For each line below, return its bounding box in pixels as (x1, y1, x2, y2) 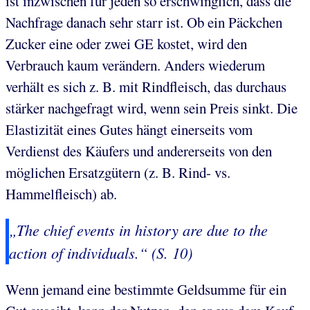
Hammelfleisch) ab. (6, 183, 117, 203)
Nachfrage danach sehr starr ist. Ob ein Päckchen (6, 12, 282, 32)
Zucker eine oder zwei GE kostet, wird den (6, 33, 247, 53)
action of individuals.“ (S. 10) (9, 242, 192, 264)
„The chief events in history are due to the (9, 219, 268, 241)
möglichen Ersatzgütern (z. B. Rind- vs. (6, 162, 230, 182)
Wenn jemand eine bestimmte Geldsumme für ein (6, 280, 286, 300)
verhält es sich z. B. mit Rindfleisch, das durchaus (6, 76, 286, 96)
